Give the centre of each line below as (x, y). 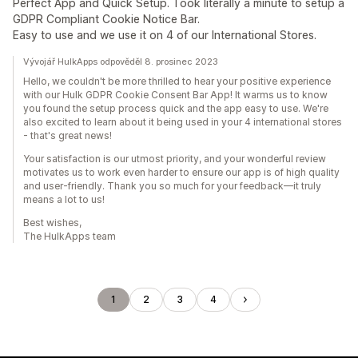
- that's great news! (68, 135)
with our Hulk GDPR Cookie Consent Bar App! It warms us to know (175, 95)
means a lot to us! (64, 199)
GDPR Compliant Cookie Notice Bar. (106, 19)
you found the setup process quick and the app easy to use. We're (176, 108)
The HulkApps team (70, 236)
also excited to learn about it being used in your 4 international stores (183, 122)
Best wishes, (52, 223)
